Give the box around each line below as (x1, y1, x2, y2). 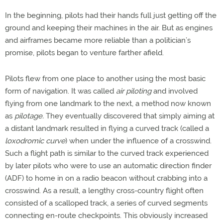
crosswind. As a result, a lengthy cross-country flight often (5, 186, 204, 195)
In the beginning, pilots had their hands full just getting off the (5, 11, 217, 20)
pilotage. (14, 111, 44, 120)
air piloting (116, 87, 151, 96)
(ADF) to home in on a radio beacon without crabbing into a (5, 174, 208, 183)
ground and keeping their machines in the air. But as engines (5, 23, 213, 32)
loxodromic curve (5, 136, 65, 145)
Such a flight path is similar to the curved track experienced (5, 149, 209, 158)
